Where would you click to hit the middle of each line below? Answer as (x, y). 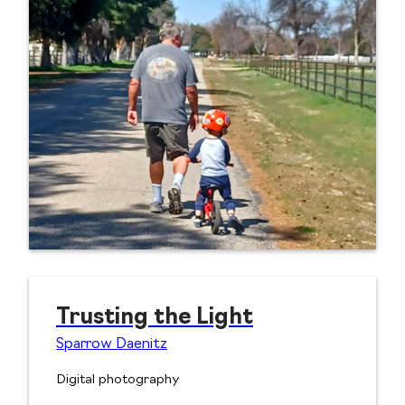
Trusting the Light (155, 319)
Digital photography (118, 381)
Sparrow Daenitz (112, 345)
